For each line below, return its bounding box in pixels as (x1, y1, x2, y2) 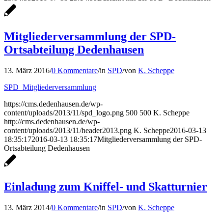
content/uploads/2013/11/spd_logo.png (4, 108, 124, 117)
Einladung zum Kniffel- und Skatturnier (4, 180, 207, 193)
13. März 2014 (4, 203, 50, 212)
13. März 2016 (4, 66, 50, 75)
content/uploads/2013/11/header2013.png (4, 126, 132, 135)
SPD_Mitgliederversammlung (4, 82, 96, 91)
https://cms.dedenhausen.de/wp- (4, 99, 103, 108)
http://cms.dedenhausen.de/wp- (4, 117, 100, 126)
